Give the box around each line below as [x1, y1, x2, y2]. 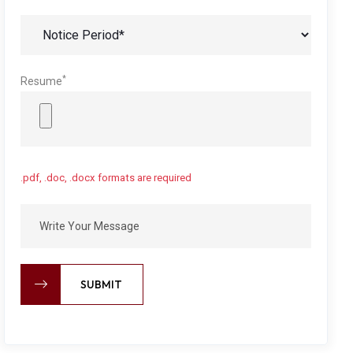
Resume [20, 75, 63, 87]
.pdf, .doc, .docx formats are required [20, 172, 192, 184]
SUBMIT [80, 277, 123, 292]
